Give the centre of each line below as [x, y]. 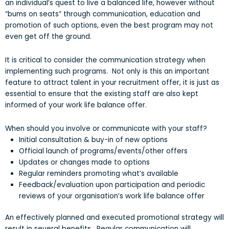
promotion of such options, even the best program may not [109, 25]
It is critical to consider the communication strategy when [105, 60]
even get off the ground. [48, 36]
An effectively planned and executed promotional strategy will [114, 218]
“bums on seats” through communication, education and [103, 14]
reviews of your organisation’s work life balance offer [112, 196]
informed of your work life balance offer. [76, 105]
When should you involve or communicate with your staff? [106, 128]
